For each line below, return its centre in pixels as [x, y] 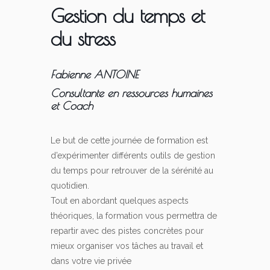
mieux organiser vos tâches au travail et [127, 246]
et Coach [72, 106]
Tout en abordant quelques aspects [120, 201]
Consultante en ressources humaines [131, 93]
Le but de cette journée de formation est [129, 141]
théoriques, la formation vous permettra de [134, 216]
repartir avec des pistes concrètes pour [127, 231]
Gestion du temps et [127, 16]
